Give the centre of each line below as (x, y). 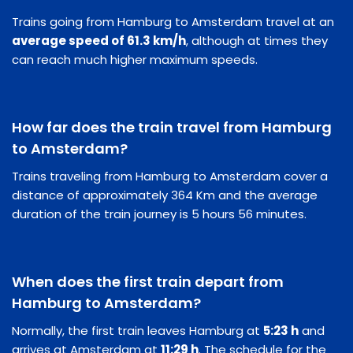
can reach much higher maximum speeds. (135, 59)
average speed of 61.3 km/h (99, 40)
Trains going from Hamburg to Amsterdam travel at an (173, 21)
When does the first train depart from (148, 281)
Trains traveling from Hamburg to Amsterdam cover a (170, 176)
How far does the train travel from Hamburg (172, 127)
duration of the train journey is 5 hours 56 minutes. (159, 214)
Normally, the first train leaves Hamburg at (137, 330)
